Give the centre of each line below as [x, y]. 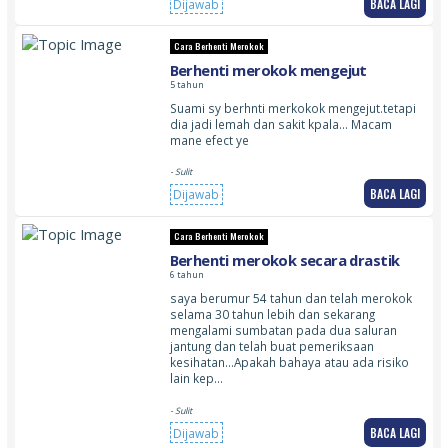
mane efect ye [209, 139]
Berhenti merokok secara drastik [284, 260]
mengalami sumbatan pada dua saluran [283, 330]
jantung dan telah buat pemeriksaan [271, 346]
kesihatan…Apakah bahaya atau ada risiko [289, 362]
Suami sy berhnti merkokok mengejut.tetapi [292, 107]
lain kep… [196, 378]
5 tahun [186, 84]
